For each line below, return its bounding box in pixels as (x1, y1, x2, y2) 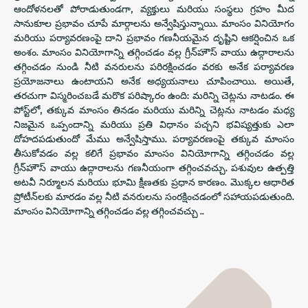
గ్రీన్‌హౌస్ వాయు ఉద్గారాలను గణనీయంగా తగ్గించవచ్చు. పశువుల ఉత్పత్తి (14, 161, 294, 174)
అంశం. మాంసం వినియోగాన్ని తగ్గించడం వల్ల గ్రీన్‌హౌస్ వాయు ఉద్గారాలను (14, 45, 294, 58)
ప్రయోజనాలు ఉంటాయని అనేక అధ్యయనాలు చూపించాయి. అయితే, (14, 74, 294, 87)
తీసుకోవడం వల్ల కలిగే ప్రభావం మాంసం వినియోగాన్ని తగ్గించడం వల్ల (14, 146, 294, 159)
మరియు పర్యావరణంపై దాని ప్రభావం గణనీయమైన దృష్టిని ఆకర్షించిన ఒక (14, 31, 294, 44)
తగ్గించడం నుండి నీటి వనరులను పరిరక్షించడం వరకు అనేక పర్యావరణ (14, 60, 294, 73)
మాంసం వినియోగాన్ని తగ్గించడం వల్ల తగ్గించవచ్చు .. (14, 204, 204, 217)
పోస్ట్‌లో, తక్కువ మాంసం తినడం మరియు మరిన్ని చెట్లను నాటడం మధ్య (14, 103, 294, 116)
